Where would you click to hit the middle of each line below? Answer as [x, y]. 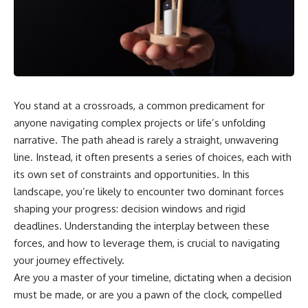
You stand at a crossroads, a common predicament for [139, 105]
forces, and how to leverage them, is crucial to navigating [147, 243]
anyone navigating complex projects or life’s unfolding [140, 122]
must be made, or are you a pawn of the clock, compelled [148, 294]
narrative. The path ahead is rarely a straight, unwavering [146, 140]
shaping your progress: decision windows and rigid [130, 208]
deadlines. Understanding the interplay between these [142, 225]
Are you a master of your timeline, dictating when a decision [153, 277]
